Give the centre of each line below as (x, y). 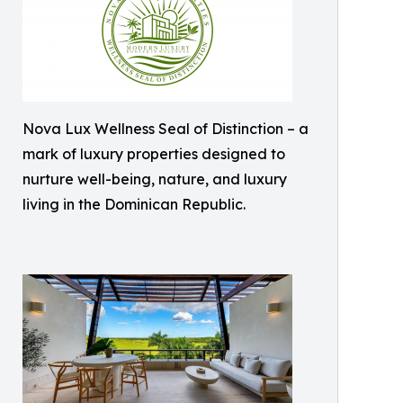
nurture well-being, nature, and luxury (155, 179)
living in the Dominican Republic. (134, 205)
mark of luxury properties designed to (154, 154)
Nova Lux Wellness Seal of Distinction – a (166, 129)
